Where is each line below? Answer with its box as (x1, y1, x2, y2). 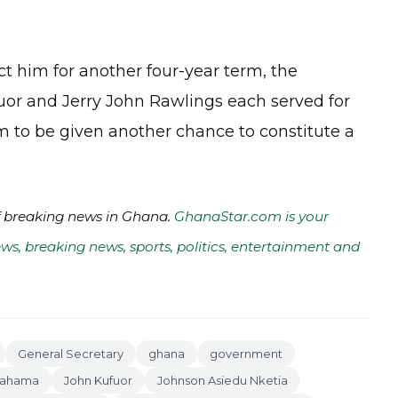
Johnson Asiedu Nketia (157, 373, 288, 387)
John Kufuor (64, 373, 132, 387)
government (210, 346, 283, 361)
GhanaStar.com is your (174, 208, 329, 225)
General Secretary (18, 346, 123, 361)
